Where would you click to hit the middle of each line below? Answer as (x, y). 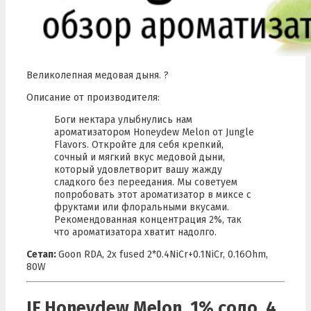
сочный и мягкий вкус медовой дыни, (140, 157)
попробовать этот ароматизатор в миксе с (153, 194)
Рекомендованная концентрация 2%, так (148, 219)
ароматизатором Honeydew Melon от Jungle (154, 132)
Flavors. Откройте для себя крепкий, (139, 144)
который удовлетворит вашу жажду (138, 169)
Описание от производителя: (93, 97)
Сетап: (42, 254)
